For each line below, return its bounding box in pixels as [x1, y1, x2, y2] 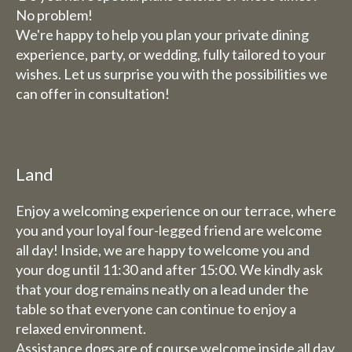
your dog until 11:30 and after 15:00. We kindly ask [16, 261, 323, 278]
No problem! [16, 6, 93, 24]
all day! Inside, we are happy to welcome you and [16, 241, 310, 258]
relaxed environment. [16, 320, 146, 337]
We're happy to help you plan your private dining [16, 26, 309, 43]
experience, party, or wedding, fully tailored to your [16, 46, 326, 63]
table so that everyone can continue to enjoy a [16, 300, 296, 317]
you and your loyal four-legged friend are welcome [16, 222, 322, 239]
